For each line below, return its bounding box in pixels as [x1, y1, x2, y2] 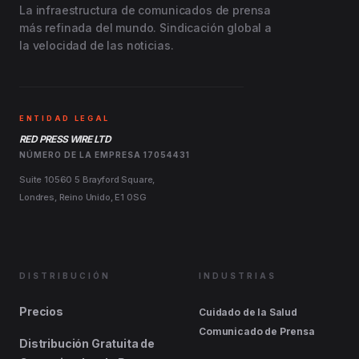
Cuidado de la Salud [199, 306, 297, 319]
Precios [19, 305, 63, 319]
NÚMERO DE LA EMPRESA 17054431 [19, 150, 190, 160]
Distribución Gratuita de [19, 337, 155, 351]
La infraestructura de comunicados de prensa [19, 3, 272, 18]
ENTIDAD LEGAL [19, 114, 111, 123]
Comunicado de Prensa [199, 325, 315, 338]
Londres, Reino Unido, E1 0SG [19, 192, 147, 204]
